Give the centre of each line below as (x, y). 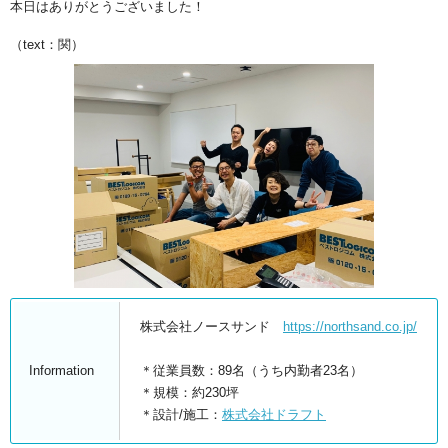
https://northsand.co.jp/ (350, 327)
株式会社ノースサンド (211, 327)
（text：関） (47, 44)
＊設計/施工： (181, 415)
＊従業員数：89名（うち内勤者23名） (251, 371)
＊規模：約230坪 (189, 393)
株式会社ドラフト (274, 415)
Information (61, 371)
